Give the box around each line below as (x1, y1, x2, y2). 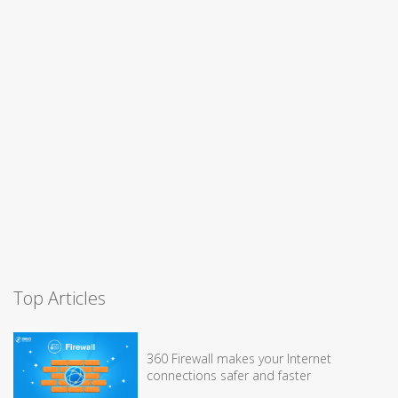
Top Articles (13, 285, 106, 310)
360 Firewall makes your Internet (147, 349, 331, 367)
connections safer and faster (147, 366, 311, 384)
